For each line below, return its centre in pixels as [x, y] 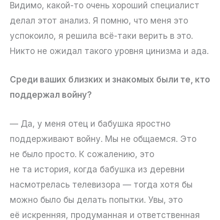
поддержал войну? [51, 95]
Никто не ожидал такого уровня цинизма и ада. [109, 51]
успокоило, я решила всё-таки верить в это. [101, 36]
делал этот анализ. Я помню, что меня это [99, 21]
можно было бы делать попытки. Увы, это [96, 200]
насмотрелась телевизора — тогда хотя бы [101, 184]
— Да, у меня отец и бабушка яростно [90, 124]
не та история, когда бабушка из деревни [97, 169]
